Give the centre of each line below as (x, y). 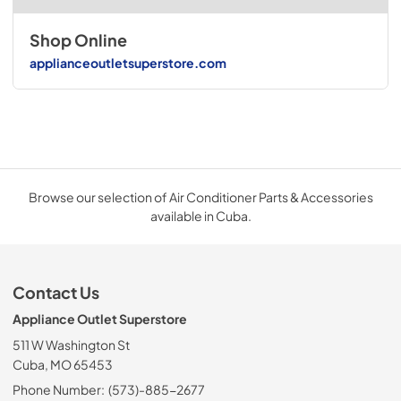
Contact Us (56, 292)
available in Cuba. (200, 215)
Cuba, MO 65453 (63, 364)
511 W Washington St (71, 344)
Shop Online (78, 40)
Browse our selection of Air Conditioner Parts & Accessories (200, 196)
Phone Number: (59, 389)
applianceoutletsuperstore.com (128, 63)
